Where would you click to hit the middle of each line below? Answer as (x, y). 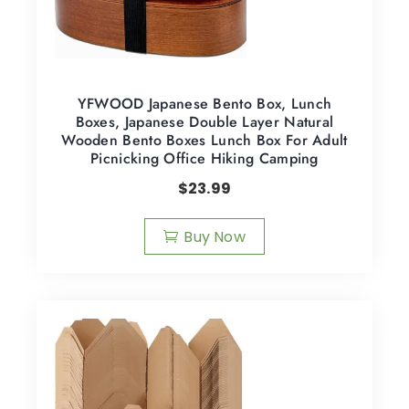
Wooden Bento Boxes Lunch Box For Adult (204, 140)
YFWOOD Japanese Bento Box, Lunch (204, 103)
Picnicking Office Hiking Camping (204, 158)
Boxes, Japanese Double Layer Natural (204, 121)
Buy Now (215, 236)
